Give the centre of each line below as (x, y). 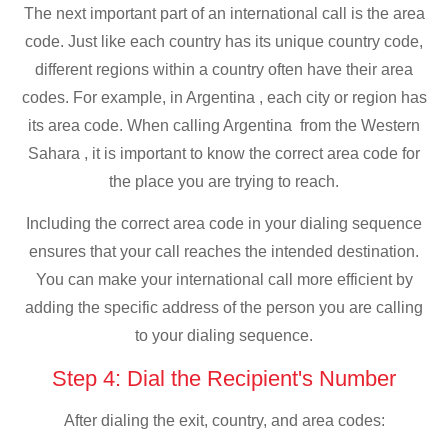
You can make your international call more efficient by (224, 280)
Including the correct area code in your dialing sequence (224, 224)
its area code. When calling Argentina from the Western (224, 125)
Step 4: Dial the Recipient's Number (224, 378)
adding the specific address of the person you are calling (224, 308)
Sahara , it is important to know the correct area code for (224, 153)
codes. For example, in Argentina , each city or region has (224, 97)
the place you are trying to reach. (224, 181)
